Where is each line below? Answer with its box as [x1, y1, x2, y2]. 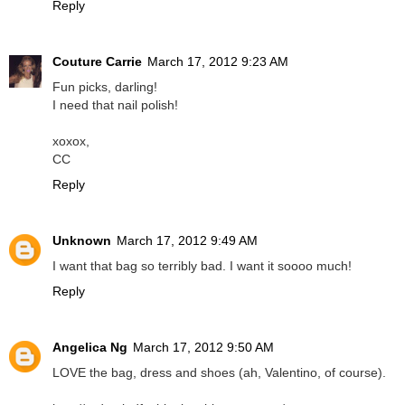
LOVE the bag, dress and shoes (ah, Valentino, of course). [52, 365, 386, 381]
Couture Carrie [52, 54, 142, 70]
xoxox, [52, 134, 89, 149]
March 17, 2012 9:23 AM [147, 54, 288, 70]
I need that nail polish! [52, 98, 178, 113]
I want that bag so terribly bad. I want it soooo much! [52, 259, 352, 274]
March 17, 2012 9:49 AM [117, 233, 258, 249]
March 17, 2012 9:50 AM [133, 340, 274, 355]
